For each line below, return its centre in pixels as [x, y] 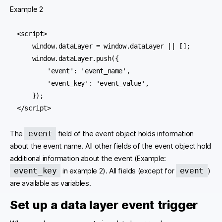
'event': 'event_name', [32, 71]
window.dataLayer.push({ [25, 59]
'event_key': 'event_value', [32, 83]
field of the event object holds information [125, 133]
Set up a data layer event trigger [104, 205]
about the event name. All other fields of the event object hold [111, 146]
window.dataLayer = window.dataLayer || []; [25, 46]
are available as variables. [51, 183]
